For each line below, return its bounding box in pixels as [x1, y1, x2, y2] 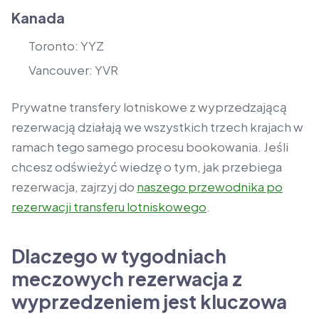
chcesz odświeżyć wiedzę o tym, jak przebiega [11, 159, 282, 175]
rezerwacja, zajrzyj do [11, 179, 137, 195]
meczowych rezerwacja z [11, 267, 242, 291]
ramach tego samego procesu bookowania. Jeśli [11, 139, 288, 155]
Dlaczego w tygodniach [11, 244, 226, 268]
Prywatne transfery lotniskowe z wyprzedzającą [11, 99, 287, 115]
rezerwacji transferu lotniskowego [11, 199, 206, 215]
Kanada [11, 8, 65, 26]
